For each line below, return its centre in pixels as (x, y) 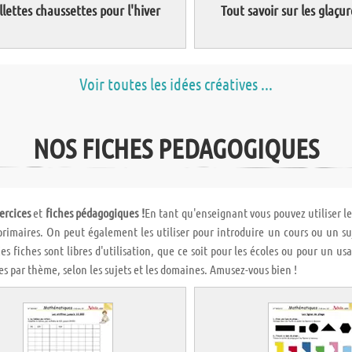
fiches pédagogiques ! (95, 213)
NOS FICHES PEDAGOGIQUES (176, 148)
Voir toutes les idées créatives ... (176, 84)
